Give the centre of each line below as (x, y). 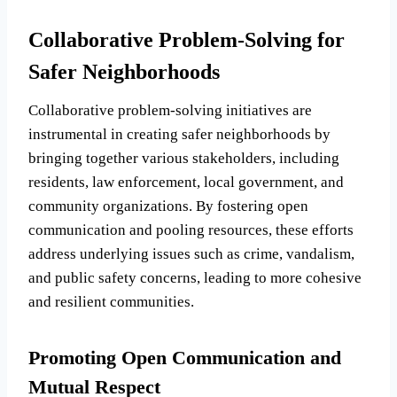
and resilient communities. (111, 302)
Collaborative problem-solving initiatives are (170, 111)
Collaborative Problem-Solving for (187, 40)
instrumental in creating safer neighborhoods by (179, 135)
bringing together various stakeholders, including (184, 159)
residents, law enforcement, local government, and (186, 183)
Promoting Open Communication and (185, 358)
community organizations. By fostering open (168, 206)
